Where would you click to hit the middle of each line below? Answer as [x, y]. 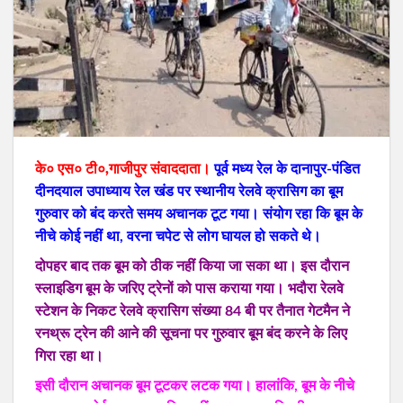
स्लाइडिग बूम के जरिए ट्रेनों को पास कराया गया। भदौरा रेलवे [189, 288]
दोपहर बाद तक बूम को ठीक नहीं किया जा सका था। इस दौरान [192, 266]
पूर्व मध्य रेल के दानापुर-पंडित [285, 169]
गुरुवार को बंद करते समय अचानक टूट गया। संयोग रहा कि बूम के [199, 214]
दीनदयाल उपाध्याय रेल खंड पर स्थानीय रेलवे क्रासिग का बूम [189, 191]
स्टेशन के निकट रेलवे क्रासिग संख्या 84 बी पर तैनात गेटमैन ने [193, 311]
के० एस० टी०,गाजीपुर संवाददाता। [123, 169]
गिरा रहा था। [69, 356]
